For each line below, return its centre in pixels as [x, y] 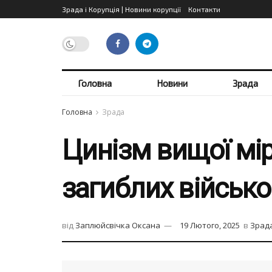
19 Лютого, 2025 [210, 226]
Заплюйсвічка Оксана [118, 226]
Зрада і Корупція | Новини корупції [121, 9]
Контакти [204, 9]
